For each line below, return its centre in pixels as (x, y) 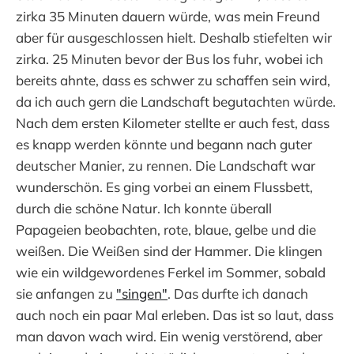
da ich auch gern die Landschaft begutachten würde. (176, 101)
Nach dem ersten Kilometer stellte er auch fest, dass (173, 122)
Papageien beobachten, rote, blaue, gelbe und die (166, 229)
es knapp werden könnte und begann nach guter (164, 144)
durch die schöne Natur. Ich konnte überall (144, 208)
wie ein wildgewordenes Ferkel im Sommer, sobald (171, 272)
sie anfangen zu (66, 293)
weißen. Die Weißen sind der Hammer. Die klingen (169, 250)
